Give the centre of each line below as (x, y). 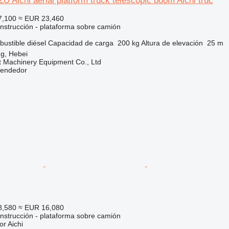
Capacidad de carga (81, 43)
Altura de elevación (172, 43)
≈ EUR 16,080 (41, 207)
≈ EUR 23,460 (41, 18)
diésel (36, 43)
